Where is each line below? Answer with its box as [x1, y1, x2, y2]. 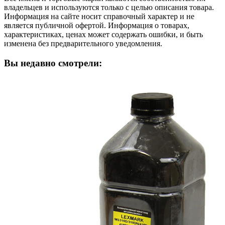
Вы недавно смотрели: [4, 57, 102, 68]
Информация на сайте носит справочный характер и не [4, 12, 194, 21]
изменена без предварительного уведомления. [4, 39, 162, 48]
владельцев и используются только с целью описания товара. [4, 3, 214, 12]
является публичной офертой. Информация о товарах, [4, 21, 189, 30]
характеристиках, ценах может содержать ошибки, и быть [4, 30, 203, 39]
